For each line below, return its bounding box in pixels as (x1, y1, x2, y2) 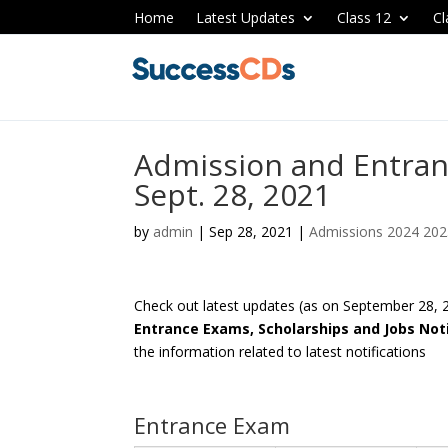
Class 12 (337, 8, 392, 27)
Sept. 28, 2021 (134, 174, 332, 215)
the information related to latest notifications (134, 342, 427, 361)
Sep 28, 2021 (209, 222, 294, 241)
